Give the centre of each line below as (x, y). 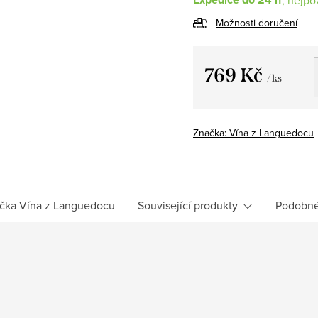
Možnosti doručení (257, 22)
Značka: (211, 132)
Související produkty (188, 205)
